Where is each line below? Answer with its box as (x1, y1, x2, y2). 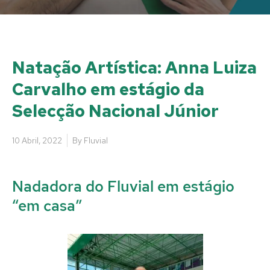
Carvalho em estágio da (12, 77, 204, 101)
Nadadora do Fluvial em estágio (12, 176, 234, 196)
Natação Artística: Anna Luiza (12, 55, 257, 79)
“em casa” (12, 195, 82, 216)
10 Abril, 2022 (12, 134, 62, 146)
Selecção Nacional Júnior (12, 99, 219, 122)
